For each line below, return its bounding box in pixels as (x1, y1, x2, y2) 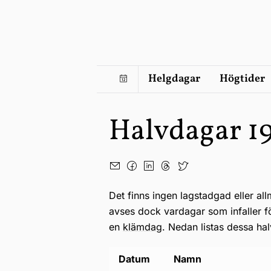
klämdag (123, 221, 162, 233)
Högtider (220, 71, 265, 87)
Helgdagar (148, 71, 200, 87)
